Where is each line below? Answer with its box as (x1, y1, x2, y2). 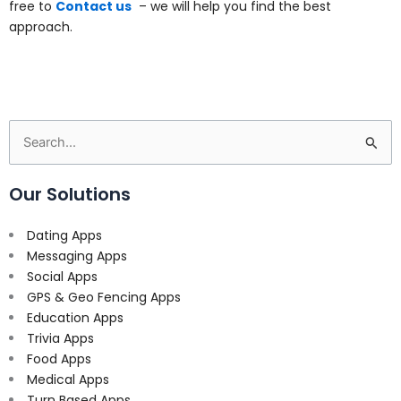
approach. (9, 18, 73, 37)
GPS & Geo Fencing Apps (27, 287, 181, 306)
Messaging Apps (27, 246, 127, 265)
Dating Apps (27, 226, 102, 244)
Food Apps (27, 349, 91, 368)
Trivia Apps (27, 328, 94, 347)
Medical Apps (27, 370, 109, 388)
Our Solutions (9, 181, 131, 207)
